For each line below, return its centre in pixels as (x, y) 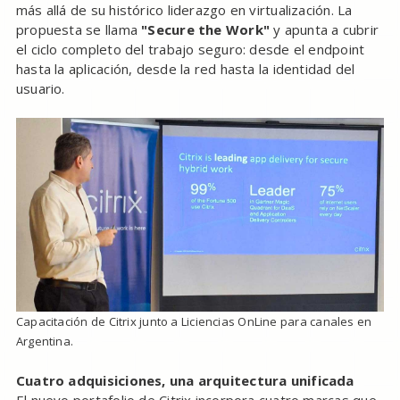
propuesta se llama (79, 30)
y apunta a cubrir (325, 30)
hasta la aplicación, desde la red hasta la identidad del (185, 69)
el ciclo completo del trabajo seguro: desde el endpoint (190, 50)
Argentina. (45, 341)
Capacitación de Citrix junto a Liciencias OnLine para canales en (194, 321)
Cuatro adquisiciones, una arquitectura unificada (185, 380)
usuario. (40, 89)
